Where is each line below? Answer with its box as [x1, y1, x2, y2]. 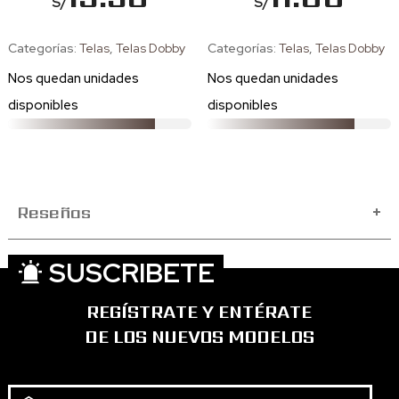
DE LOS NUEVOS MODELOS [84, 323, 314, 349]
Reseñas [16, 199, 91, 224]
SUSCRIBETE [43, 254, 215, 290]
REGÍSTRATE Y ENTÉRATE [86, 298, 313, 324]
